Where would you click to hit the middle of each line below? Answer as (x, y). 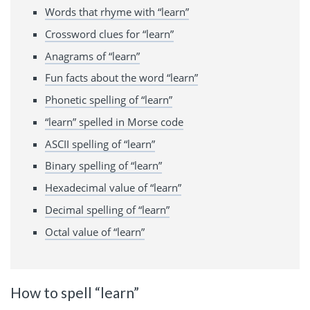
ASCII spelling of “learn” (100, 144)
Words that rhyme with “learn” (117, 12)
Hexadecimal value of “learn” (113, 188)
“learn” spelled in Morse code (114, 121)
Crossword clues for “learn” (109, 34)
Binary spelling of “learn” (103, 166)
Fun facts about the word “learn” (121, 78)
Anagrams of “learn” (92, 56)
